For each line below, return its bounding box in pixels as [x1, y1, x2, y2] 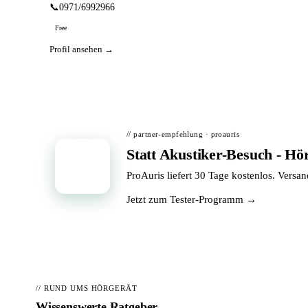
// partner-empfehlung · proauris [126, 130, 240, 138]
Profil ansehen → [49, 44, 113, 54]
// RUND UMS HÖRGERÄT [36, 284, 137, 292]
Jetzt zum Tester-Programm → [126, 194, 256, 205]
